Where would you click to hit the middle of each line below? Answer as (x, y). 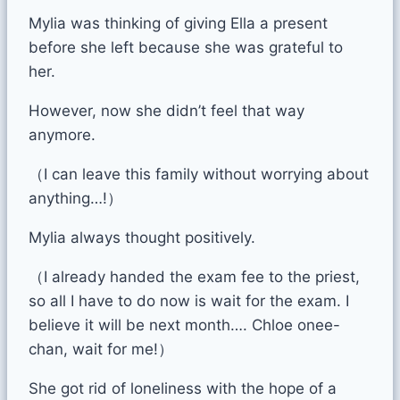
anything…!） (75, 198)
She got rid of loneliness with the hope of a (183, 388)
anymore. (62, 134)
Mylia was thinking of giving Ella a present (178, 23)
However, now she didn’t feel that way (167, 110)
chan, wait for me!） (101, 349)
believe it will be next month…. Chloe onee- (184, 325)
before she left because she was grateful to (186, 47)
